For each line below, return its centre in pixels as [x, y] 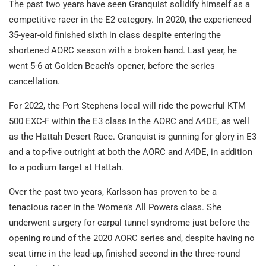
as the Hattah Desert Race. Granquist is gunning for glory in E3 [133, 137]
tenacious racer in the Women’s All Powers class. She [115, 208]
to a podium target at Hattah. [66, 168]
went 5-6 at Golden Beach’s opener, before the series [112, 66]
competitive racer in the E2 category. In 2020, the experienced [130, 20]
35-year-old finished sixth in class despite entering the [115, 35]
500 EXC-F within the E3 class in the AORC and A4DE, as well [129, 121]
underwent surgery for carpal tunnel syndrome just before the [129, 223]
